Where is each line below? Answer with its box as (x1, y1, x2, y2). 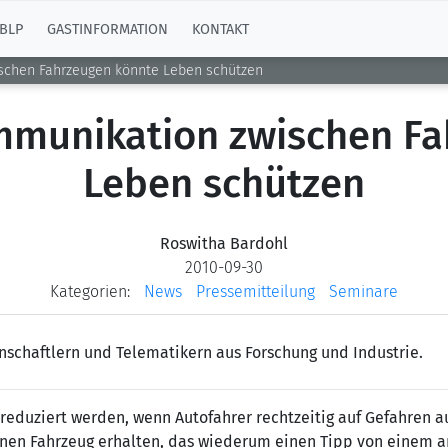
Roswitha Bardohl (160, 234, 288, 253)
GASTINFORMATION (47, 20, 168, 38)
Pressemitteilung (196, 282, 315, 301)
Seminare (329, 282, 398, 301)
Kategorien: (50, 282, 130, 301)
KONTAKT (192, 20, 249, 38)
